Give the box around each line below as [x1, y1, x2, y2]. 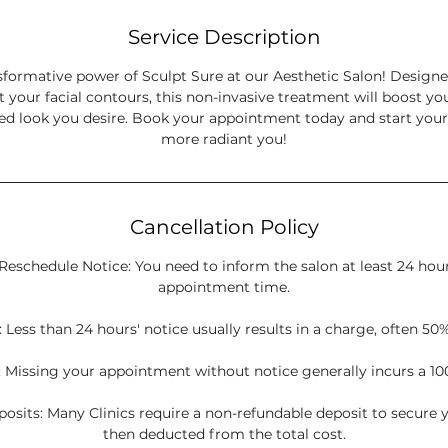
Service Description [127, 25, 321, 49]
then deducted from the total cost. [102, 425, 346, 443]
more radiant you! [161, 130, 287, 148]
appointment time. [158, 278, 290, 296]
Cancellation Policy [129, 215, 319, 239]
